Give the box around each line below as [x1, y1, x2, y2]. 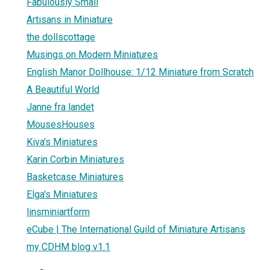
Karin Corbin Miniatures [27, 153, 124, 165]
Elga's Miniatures [27, 188, 98, 200]
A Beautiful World [27, 83, 99, 95]
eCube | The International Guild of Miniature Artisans [27, 223, 245, 235]
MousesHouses [27, 118, 95, 130]
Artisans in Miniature [27, 13, 113, 25]
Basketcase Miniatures [27, 171, 124, 183]
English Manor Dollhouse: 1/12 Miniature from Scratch [27, 66, 254, 78]
